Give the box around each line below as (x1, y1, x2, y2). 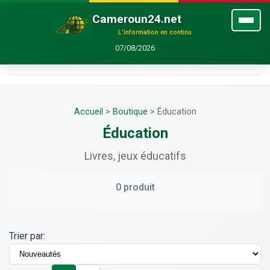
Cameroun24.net (92, 12, 182, 26)
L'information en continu (118, 28, 192, 37)
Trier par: (9, 230, 45, 242)
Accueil (74, 107, 103, 118)
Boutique (112, 107, 148, 118)
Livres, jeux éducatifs (84, 150, 186, 163)
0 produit (115, 181, 155, 193)
